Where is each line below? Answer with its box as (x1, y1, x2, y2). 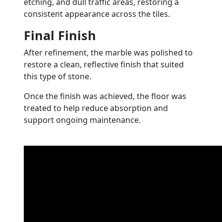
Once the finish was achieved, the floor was (24, 91, 186, 102)
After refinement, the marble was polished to (24, 47, 193, 58)
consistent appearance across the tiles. (24, 8, 170, 20)
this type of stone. (24, 71, 91, 82)
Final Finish (24, 27, 96, 44)
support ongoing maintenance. (24, 114, 141, 126)
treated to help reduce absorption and (24, 103, 168, 114)
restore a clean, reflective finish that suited (24, 59, 184, 70)
